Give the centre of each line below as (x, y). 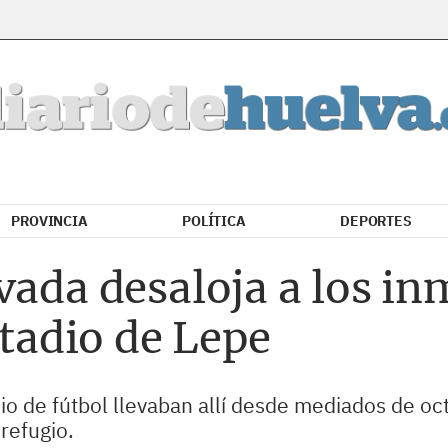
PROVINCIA (49, 221)
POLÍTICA (214, 221)
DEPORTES (376, 221)
